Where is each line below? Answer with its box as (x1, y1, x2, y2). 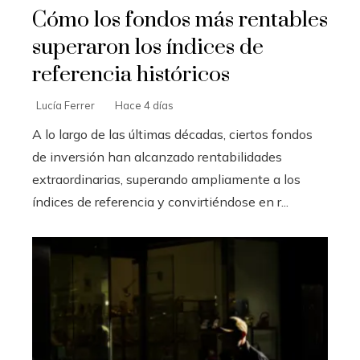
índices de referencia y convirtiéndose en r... (32, 194, 288, 211)
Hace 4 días (115, 99, 174, 112)
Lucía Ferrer (36, 99, 95, 112)
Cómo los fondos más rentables (32, 6, 328, 35)
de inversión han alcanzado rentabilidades (32, 149, 282, 166)
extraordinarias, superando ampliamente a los (32, 171, 301, 188)
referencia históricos (32, 61, 230, 89)
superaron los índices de (32, 34, 264, 62)
